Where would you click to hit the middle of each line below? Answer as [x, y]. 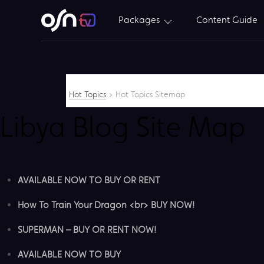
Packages [140, 20]
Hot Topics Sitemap [150, 94]
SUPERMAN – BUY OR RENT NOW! [87, 229]
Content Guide [227, 20]
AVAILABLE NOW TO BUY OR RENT [89, 180]
